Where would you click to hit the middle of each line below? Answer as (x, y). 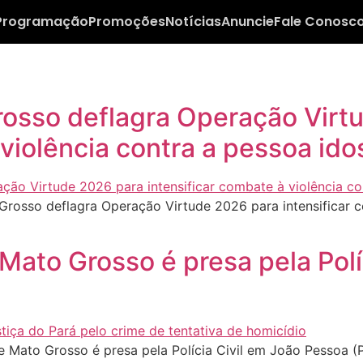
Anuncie (247, 21)
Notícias (193, 21)
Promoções (126, 21)
